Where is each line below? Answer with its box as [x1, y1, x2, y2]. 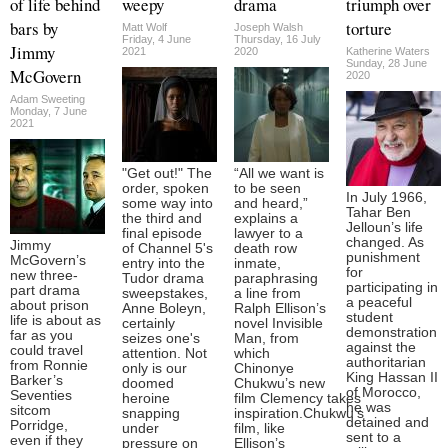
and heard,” [234, 195, 308, 211]
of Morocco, [346, 384, 421, 400]
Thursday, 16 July [234, 32, 321, 45]
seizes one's [122, 330, 200, 346]
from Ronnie [10, 357, 88, 373]
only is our [122, 360, 187, 376]
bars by [10, 16, 58, 40]
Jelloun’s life [346, 219, 423, 235]
